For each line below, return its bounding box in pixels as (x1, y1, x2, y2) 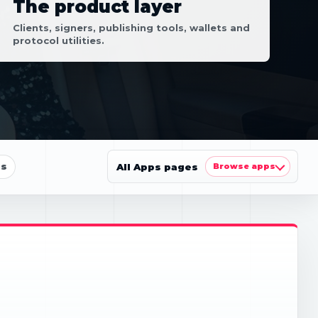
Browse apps (213, 161, 275, 171)
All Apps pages (116, 160, 198, 172)
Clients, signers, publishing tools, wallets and (13, 22, 250, 33)
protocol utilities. (13, 35, 104, 46)
